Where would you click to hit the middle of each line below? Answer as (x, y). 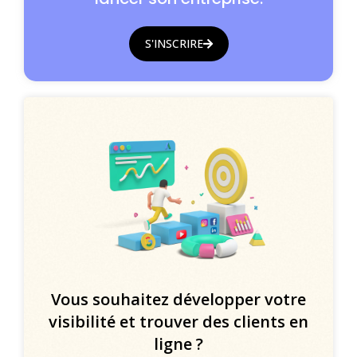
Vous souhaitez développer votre (178, 300)
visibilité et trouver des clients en (178, 322)
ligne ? (178, 344)
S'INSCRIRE (174, 44)
